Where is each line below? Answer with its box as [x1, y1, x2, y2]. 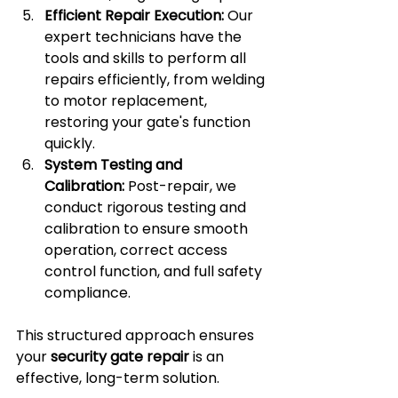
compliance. [44, 283, 131, 303]
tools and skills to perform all [44, 48, 250, 68]
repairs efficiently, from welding [44, 69, 268, 90]
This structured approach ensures [16, 325, 258, 346]
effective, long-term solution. [16, 368, 219, 388]
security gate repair [51, 346, 189, 367]
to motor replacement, [44, 91, 211, 111]
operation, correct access [44, 240, 231, 260]
